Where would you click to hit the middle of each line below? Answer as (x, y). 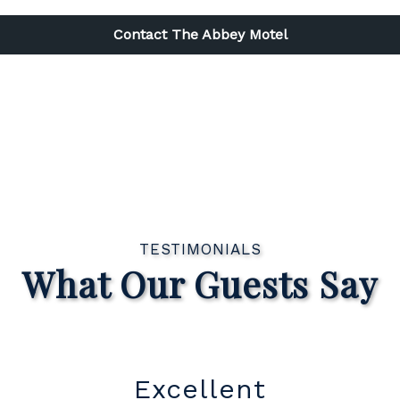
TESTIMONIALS (200, 249)
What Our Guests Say (200, 283)
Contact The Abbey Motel (200, 34)
